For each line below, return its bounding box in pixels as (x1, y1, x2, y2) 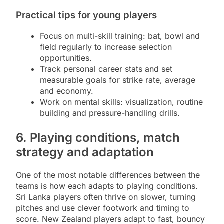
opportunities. (40, 52, 92, 63)
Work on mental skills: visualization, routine (40, 96, 203, 107)
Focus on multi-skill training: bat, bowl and (40, 30, 200, 41)
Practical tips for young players (16, 9, 157, 21)
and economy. (40, 85, 93, 96)
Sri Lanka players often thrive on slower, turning (16, 191, 196, 202)
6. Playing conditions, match (16, 130, 180, 145)
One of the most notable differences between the (16, 169, 200, 180)
